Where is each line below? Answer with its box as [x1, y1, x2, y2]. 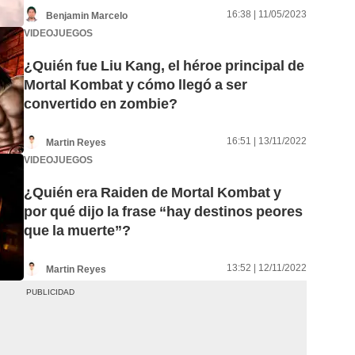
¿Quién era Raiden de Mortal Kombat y [24, 184, 281, 201]
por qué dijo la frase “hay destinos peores [24, 203, 303, 220]
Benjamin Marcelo [46, 10, 128, 21]
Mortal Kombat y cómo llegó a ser [24, 76, 247, 94]
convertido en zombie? [24, 95, 177, 113]
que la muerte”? [24, 222, 131, 239]
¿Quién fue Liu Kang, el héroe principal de [24, 57, 304, 74]
